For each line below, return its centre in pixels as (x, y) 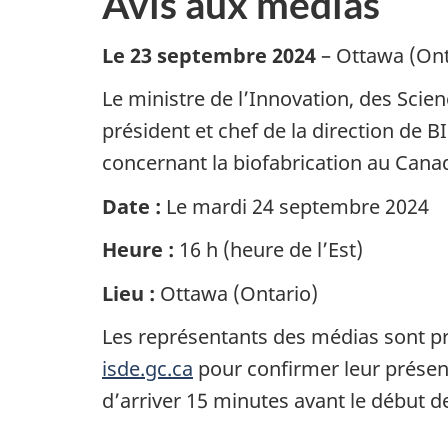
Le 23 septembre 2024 (209, 55)
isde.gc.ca (147, 369)
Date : (131, 206)
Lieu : (131, 293)
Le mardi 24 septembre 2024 (295, 206)
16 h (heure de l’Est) (268, 250)
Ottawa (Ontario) (239, 293)
